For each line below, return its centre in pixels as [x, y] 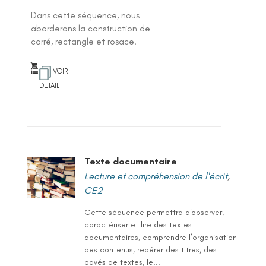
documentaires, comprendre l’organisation [160, 237]
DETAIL [49, 85]
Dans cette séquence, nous [85, 15]
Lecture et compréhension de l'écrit [156, 176]
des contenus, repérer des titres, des [150, 249]
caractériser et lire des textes [138, 224]
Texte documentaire [130, 161]
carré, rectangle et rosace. [83, 41]
